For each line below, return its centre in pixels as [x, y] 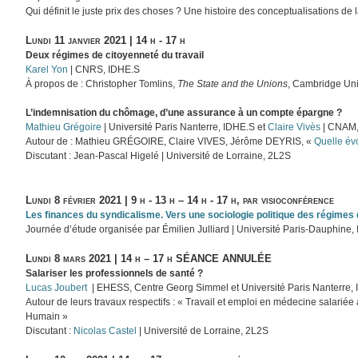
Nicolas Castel [105, 330]
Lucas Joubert [57, 287]
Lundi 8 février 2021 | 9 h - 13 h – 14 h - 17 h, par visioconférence [180, 200]
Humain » [47, 316]
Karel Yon [47, 70]
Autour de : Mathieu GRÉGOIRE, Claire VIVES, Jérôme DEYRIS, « [170, 142]
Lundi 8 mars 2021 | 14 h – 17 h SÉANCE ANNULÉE [149, 258]
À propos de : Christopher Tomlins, [101, 84]
